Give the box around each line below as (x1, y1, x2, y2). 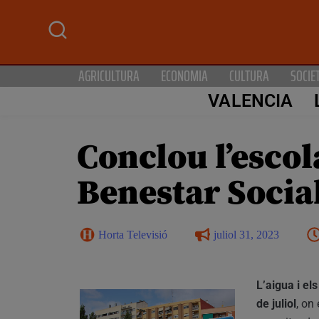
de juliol (256, 296, 296, 310)
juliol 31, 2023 (214, 228, 279, 241)
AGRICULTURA (78, 63, 140, 88)
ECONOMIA (161, 63, 208, 88)
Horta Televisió (98, 228, 167, 241)
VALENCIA (208, 90, 293, 112)
